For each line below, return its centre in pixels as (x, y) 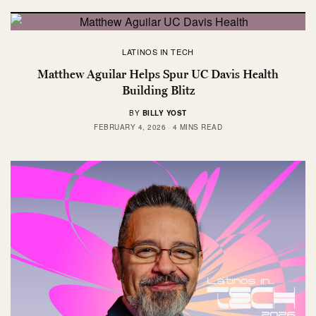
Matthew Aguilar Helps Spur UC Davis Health (158, 74)
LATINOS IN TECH (158, 52)
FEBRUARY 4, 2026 (130, 127)
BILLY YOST (164, 113)
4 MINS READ (197, 127)
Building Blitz (158, 91)
